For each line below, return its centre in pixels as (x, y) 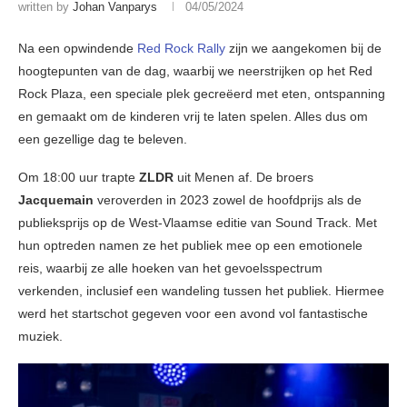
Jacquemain (58, 200)
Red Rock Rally (183, 49)
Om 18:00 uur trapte (79, 178)
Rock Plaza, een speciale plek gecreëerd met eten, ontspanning (202, 94)
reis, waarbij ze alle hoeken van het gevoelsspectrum (170, 268)
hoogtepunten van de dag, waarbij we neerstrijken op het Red (195, 71)
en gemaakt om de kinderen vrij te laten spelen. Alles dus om (193, 117)
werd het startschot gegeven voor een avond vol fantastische (193, 314)
